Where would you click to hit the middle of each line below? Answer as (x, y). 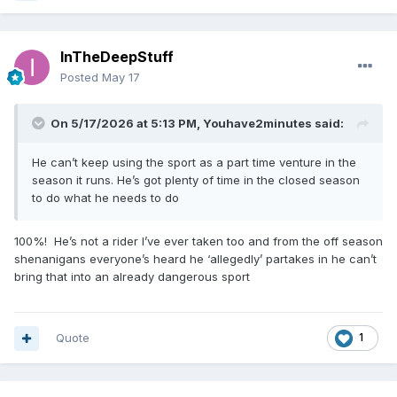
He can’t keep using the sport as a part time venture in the (194, 163)
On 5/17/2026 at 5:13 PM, (127, 124)
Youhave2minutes (257, 124)
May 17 (121, 78)
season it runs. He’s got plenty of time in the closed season (196, 180)
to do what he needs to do (105, 198)
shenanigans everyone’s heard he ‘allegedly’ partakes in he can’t (195, 259)
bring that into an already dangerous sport (134, 277)
